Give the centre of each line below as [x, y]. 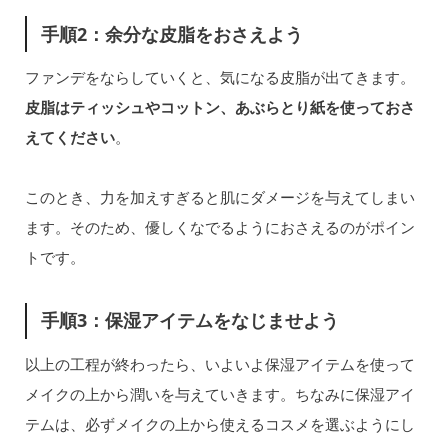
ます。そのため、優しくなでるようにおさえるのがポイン [219, 227]
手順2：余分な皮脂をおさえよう [172, 33]
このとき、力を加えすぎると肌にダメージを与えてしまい [219, 197]
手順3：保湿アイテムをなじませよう [190, 320]
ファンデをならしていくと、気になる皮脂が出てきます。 [219, 77]
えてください [69, 137]
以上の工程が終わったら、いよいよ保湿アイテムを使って [219, 363]
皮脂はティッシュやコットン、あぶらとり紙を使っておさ [219, 107]
